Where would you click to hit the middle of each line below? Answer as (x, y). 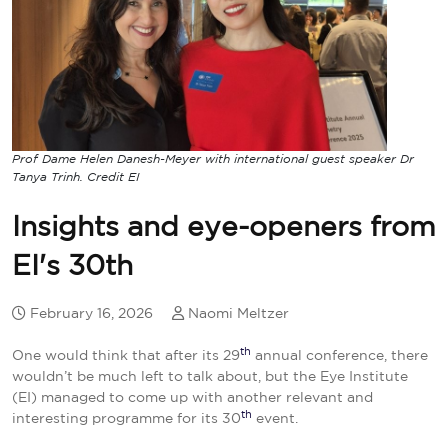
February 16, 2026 (93, 313)
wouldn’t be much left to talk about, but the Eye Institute (210, 376)
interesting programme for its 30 (126, 418)
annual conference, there (339, 355)
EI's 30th (72, 266)
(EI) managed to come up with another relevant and (192, 397)
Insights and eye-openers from (224, 227)
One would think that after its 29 (126, 355)
